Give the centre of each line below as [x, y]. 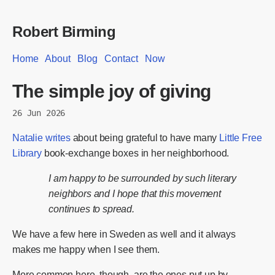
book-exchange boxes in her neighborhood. [135, 153]
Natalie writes [41, 137]
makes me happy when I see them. [86, 249]
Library [27, 153]
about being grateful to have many [145, 137]
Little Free [241, 137]
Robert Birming [64, 32]
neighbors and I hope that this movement [135, 193]
